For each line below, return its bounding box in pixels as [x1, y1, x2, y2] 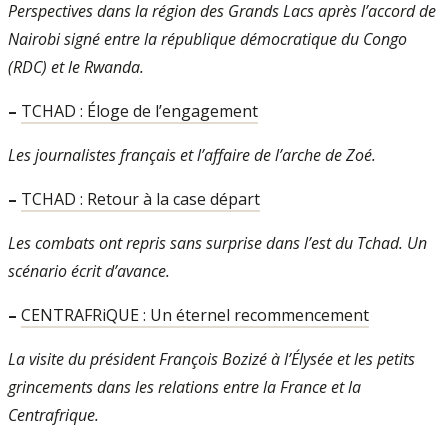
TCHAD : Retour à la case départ [21, 188, 260, 210]
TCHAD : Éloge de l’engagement [21, 100, 258, 122]
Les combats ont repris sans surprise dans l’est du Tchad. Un [8, 232, 427, 254]
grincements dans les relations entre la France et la [8, 376, 361, 398]
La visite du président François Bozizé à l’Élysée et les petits [8, 348, 415, 370]
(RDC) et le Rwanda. [8, 56, 144, 78]
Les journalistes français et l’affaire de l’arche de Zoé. [8, 144, 376, 166]
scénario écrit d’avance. [8, 260, 170, 282]
